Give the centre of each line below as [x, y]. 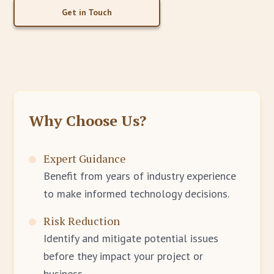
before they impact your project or [124, 256]
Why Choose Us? [88, 120]
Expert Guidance [85, 158]
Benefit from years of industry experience [140, 176]
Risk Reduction [82, 221]
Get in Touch [87, 12]
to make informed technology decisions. [137, 194]
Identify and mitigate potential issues [131, 238]
